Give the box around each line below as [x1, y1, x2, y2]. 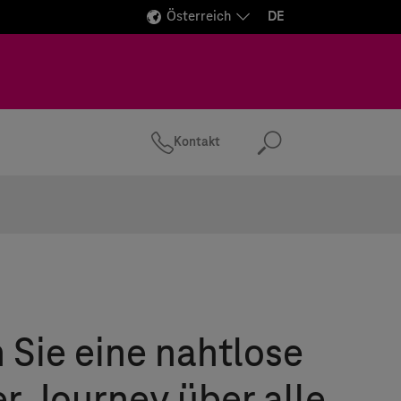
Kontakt [174, 134, 220, 149]
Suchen [255, 141, 365, 161]
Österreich [166, 9, 231, 24]
